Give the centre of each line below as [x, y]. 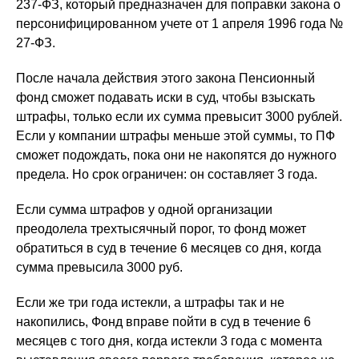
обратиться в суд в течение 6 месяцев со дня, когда [169, 248]
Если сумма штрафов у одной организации [144, 210]
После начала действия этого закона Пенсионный [165, 78]
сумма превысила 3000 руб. [99, 267]
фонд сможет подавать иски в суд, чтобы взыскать [165, 97]
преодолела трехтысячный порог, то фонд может [161, 229]
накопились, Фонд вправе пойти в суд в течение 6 [163, 322]
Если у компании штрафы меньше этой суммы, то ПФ [175, 136]
